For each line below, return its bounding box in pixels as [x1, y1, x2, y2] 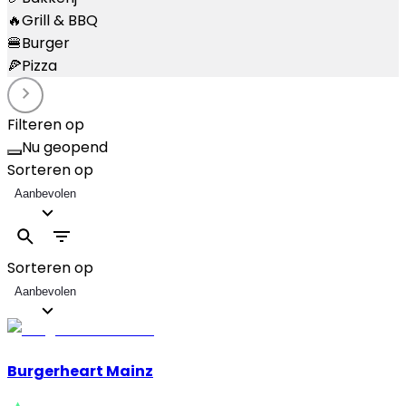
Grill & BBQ [22, 9, 98, 31]
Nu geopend [22, 136, 108, 158]
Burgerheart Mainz [7, 360, 153, 382]
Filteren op [7, 113, 84, 135]
